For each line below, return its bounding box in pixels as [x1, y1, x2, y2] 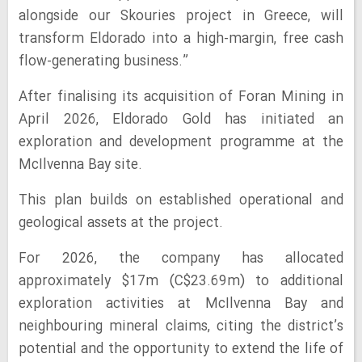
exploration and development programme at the [19, 132, 343, 154]
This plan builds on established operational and [19, 190, 343, 212]
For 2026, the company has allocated [19, 248, 343, 270]
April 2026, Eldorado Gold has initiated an [19, 109, 343, 131]
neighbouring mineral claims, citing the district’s [19, 316, 343, 338]
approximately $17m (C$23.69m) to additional [19, 271, 343, 293]
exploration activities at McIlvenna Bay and [19, 293, 343, 315]
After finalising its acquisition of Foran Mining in [19, 86, 343, 108]
